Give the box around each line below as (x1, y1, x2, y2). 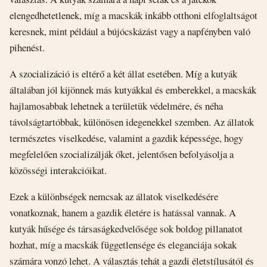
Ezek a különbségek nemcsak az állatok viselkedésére (10, 189, 218, 203)
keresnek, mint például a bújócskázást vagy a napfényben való (10, 24, 250, 39)
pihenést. (10, 41, 45, 55)
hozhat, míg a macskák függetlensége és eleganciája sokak (10, 237, 237, 252)
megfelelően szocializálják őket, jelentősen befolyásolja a (10, 147, 234, 161)
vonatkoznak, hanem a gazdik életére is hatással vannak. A (10, 205, 236, 219)
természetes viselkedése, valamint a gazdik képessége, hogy (10, 131, 243, 145)
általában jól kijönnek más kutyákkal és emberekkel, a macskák (10, 82, 256, 97)
